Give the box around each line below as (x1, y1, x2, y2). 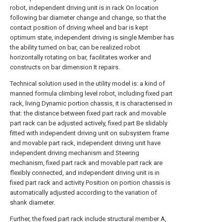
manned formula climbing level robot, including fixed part (10, 90, 172, 97)
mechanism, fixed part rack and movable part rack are (10, 159, 163, 166)
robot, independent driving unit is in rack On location (10, 4, 159, 11)
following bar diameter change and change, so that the (10, 14, 166, 21)
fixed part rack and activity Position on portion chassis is (10, 179, 170, 186)
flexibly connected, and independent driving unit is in (10, 169, 160, 176)
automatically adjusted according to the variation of (10, 189, 157, 196)
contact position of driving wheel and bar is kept (10, 24, 148, 31)
